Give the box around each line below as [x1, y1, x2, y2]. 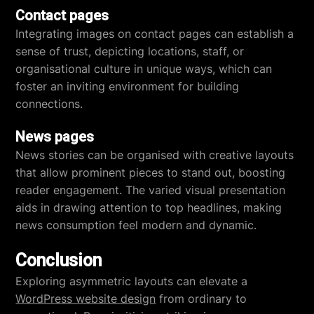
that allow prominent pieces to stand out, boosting [15, 165, 286, 179]
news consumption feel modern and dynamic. [15, 218, 257, 232]
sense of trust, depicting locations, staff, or [15, 44, 245, 58]
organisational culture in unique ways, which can [15, 62, 273, 76]
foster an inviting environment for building [15, 79, 240, 93]
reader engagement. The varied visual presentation [15, 183, 286, 197]
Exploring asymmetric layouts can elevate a [15, 274, 248, 288]
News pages [15, 128, 95, 145]
